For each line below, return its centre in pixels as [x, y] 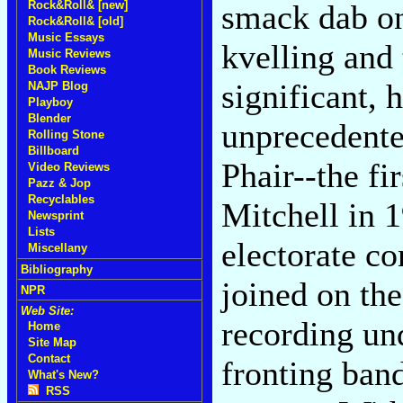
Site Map [52, 342]
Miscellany [58, 248]
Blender [49, 118]
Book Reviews [67, 70]
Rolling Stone [66, 134]
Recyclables [61, 199]
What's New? [63, 375]
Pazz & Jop [59, 183]
